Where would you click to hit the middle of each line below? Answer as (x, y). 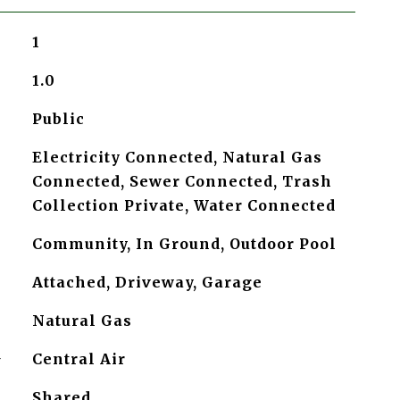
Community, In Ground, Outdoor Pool (184, 244)
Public (58, 119)
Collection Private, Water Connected (183, 205)
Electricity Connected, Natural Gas (177, 157)
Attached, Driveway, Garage (147, 282)
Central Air (79, 359)
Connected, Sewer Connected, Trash (182, 181)
